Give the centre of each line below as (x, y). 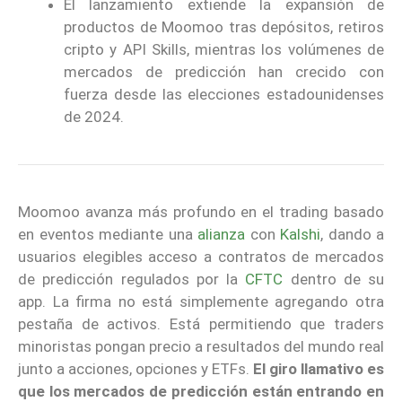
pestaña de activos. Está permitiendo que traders (201, 324)
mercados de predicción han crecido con (224, 72)
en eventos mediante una (108, 235)
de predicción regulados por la (132, 280)
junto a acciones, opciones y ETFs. (135, 369)
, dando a (352, 235)
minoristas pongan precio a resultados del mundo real (201, 347)
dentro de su (333, 280)
